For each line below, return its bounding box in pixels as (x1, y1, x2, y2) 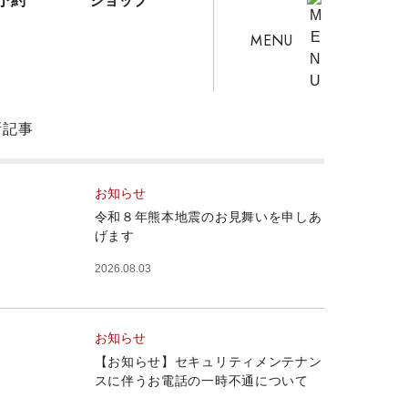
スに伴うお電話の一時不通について (94, 374, 309, 389)
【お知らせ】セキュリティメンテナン (94, 355, 322, 370)
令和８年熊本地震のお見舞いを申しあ (94, 210, 322, 224)
